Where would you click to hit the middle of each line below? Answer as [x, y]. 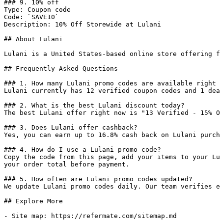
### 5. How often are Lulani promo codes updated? [98, 179]
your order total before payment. [67, 164]
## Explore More [33, 201]
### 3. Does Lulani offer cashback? [71, 127]
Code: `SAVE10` [31, 17]
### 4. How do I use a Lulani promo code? [82, 150]
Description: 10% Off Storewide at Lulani [82, 24]
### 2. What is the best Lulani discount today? [94, 105]
